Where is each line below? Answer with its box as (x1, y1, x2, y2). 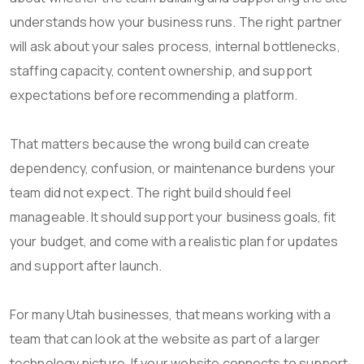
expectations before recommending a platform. (10, 85, 298, 104)
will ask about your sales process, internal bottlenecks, (10, 37, 340, 55)
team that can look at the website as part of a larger (10, 329, 321, 348)
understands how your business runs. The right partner (10, 12, 343, 31)
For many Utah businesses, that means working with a (10, 305, 331, 323)
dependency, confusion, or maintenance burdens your (10, 158, 336, 177)
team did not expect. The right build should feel (10, 183, 291, 201)
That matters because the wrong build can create (10, 134, 310, 153)
